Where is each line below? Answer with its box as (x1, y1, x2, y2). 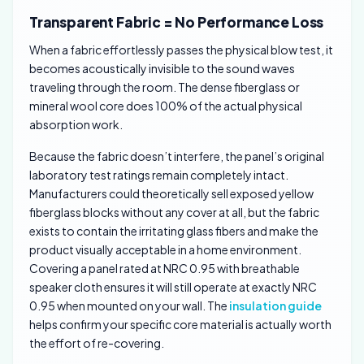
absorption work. (29, 116, 123, 132)
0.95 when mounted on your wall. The (29, 298, 229, 314)
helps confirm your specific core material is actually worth (29, 317, 331, 332)
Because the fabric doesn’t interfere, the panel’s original (29, 149, 324, 164)
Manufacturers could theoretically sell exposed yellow (29, 186, 314, 201)
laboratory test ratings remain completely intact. (29, 167, 288, 183)
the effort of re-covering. (29, 336, 164, 351)
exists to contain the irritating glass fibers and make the (29, 223, 318, 239)
